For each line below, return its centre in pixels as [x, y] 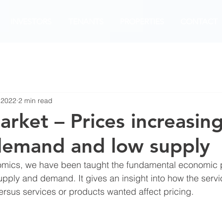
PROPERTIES [142, 22]
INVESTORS [31, 22]
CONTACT [199, 22]
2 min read [35, 100]
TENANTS [86, 22]
